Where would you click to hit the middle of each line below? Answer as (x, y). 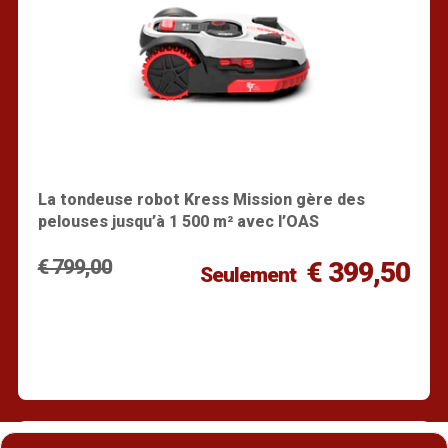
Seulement (247, 274)
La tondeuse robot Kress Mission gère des (201, 199)
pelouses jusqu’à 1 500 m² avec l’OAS (178, 221)
